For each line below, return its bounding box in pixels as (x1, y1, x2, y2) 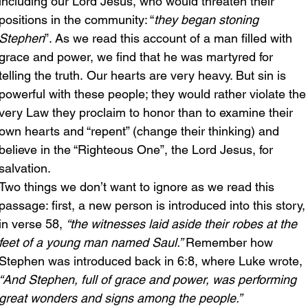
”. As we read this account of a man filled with (45, 30, 296, 45)
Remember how (186, 234, 276, 250)
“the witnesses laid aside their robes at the (66, 216, 300, 231)
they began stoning (154, 12, 262, 27)
